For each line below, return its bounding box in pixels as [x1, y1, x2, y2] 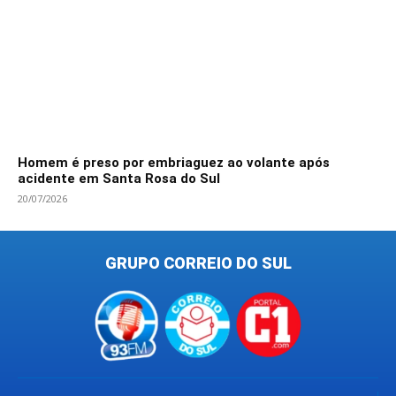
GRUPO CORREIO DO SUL [104, 254, 292, 273]
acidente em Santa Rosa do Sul [18, 171, 220, 187]
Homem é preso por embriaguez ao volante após [18, 155, 330, 171]
